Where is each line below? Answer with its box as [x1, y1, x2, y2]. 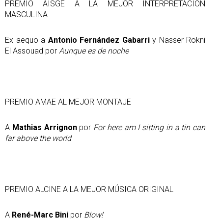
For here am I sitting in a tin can [93, 122, 205, 132]
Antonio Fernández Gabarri [48, 35, 150, 45]
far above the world [5, 133, 71, 143]
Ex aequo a [5, 35, 48, 45]
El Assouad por [5, 46, 59, 55]
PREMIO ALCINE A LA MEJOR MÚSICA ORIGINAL [5, 184, 173, 194]
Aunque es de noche [59, 46, 129, 55]
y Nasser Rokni [149, 35, 205, 45]
